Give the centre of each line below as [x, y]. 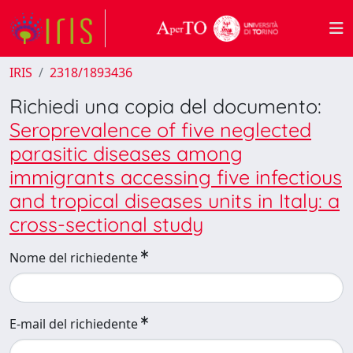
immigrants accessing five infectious [176, 177]
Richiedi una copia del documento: [165, 106]
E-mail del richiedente [74, 324]
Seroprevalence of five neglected [160, 130]
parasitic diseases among [126, 153]
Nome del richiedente [74, 258]
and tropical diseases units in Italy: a [175, 201]
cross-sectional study [106, 224]
